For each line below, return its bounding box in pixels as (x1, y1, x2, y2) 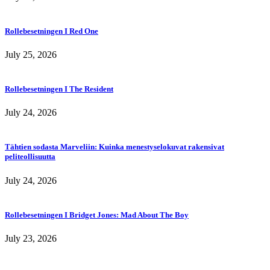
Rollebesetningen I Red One (5, 26, 98, 36)
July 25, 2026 (5, 49, 57, 60)
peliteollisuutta (5, 152, 55, 162)
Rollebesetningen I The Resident (5, 84, 113, 94)
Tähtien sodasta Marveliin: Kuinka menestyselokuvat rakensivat (5, 142, 224, 152)
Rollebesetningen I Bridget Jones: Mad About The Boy (5, 210, 189, 219)
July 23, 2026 (5, 233, 57, 243)
